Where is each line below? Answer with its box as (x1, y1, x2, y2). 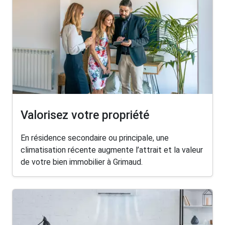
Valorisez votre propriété (21, 108, 149, 123)
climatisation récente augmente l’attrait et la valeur (21, 145, 203, 155)
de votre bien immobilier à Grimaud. (21, 157, 143, 167)
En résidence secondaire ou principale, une (21, 133, 169, 143)
